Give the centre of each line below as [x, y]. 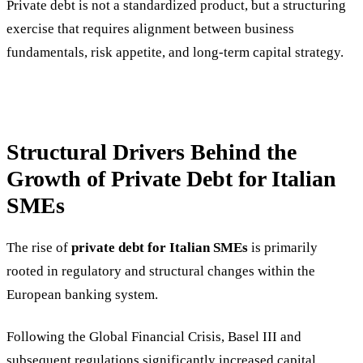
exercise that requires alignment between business [150, 29]
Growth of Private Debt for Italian [171, 178]
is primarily [283, 247]
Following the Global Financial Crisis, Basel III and [154, 336]
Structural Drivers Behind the [152, 152]
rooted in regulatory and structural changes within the [161, 271]
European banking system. [82, 294]
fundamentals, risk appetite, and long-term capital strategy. [175, 53]
